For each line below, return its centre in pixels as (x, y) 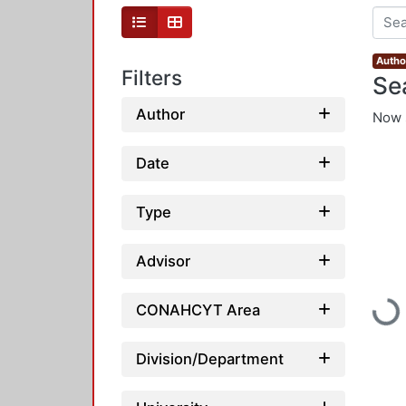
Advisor (163, 261)
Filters (152, 78)
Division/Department (210, 358)
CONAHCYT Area (198, 309)
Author (160, 114)
